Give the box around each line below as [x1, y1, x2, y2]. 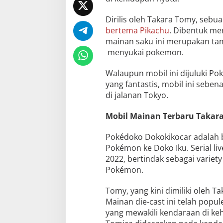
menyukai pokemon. [105, 46, 184, 58]
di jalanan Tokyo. [105, 89, 168, 101]
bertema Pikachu [105, 24, 169, 36]
